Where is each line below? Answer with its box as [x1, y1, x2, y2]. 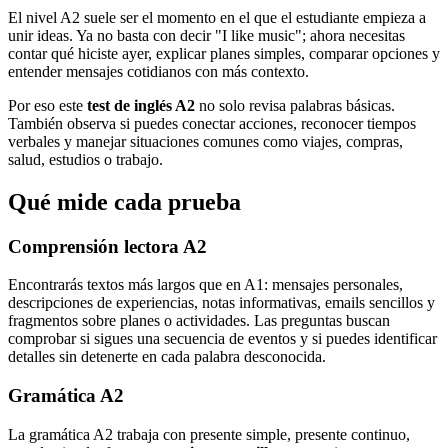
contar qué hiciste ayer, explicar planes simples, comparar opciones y [8, 44, 440, 62]
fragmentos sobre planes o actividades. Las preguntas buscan [8, 312, 390, 330]
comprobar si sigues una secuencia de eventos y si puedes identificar [8, 330, 437, 348]
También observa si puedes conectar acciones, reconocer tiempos [8, 114, 416, 132]
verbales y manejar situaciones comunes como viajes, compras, [8, 132, 403, 150]
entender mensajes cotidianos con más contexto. [8, 62, 309, 80]
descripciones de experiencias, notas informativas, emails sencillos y [8, 294, 435, 312]
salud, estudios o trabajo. [8, 150, 163, 168]
